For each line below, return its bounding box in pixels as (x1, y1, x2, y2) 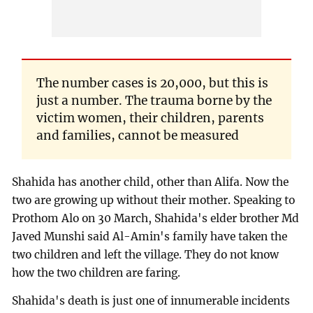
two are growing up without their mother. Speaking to (12, 194, 296, 208)
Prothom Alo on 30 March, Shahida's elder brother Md (12, 212, 300, 226)
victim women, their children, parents (36, 110, 264, 126)
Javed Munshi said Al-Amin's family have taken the (12, 230, 288, 244)
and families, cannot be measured (36, 127, 239, 143)
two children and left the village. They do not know (12, 248, 279, 262)
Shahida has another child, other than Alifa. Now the (12, 175, 289, 189)
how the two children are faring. (12, 266, 181, 280)
